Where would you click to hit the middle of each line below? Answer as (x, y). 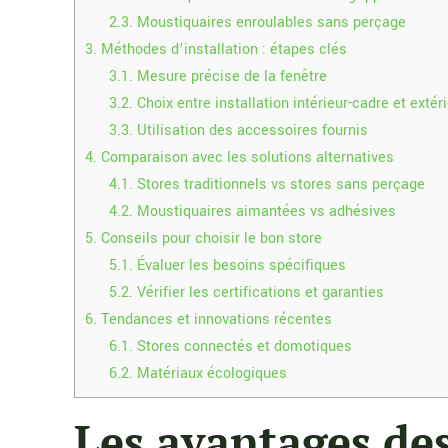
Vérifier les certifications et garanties (259, 292)
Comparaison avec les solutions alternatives (246, 157)
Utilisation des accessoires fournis (251, 130)
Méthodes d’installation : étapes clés (222, 49)
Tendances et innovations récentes (215, 319)
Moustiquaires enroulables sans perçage (270, 22)
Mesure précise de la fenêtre (230, 76)
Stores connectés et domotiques (243, 346)
